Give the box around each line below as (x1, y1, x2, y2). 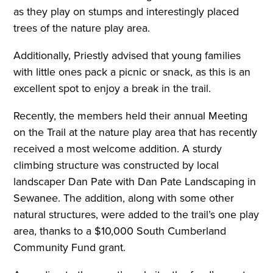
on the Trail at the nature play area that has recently (13, 124, 258, 140)
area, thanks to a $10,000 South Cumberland (13, 223, 227, 239)
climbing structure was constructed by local (13, 157, 219, 173)
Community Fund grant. (13, 239, 126, 255)
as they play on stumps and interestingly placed (13, 4, 239, 19)
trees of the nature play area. (13, 20, 151, 36)
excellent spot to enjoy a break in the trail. (13, 80, 211, 96)
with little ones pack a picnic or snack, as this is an (13, 64, 251, 80)
